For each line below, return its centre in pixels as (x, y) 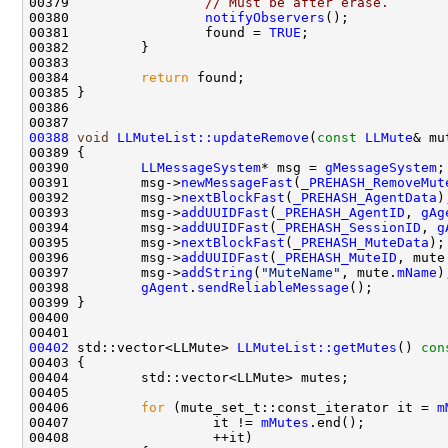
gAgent (165, 287)
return (165, 77)
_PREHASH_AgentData (365, 197)
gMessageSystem (381, 167)
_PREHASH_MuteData (361, 242)
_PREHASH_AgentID (341, 212)
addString (217, 272)
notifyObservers (265, 17)
